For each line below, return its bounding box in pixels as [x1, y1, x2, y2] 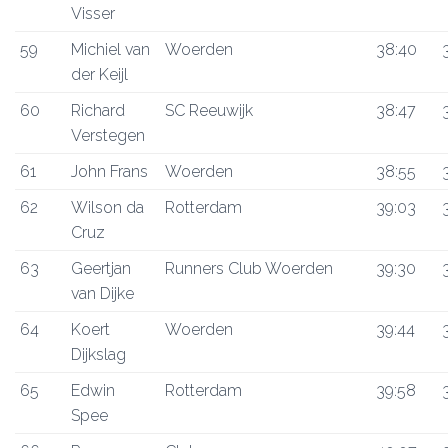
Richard [71, 101, 125, 120]
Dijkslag [71, 345, 126, 364]
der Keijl [71, 65, 128, 84]
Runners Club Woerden [165, 259, 333, 278]
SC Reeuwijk [165, 101, 253, 120]
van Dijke [71, 284, 134, 303]
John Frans [71, 162, 148, 181]
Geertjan [71, 259, 131, 278]
